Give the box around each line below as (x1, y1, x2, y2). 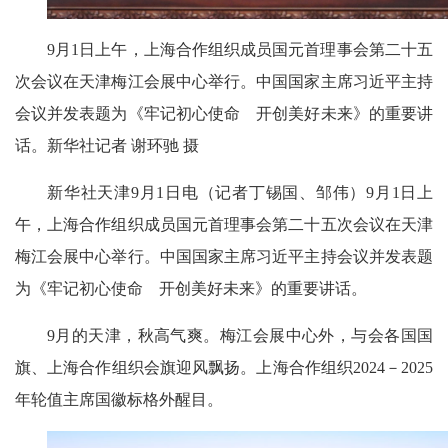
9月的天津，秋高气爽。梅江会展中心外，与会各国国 (47, 327, 433, 345)
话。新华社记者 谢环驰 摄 (15, 137, 199, 155)
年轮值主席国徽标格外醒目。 (15, 391, 223, 409)
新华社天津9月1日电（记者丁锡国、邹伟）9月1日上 (47, 184, 433, 202)
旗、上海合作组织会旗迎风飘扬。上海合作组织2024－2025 (15, 359, 433, 377)
